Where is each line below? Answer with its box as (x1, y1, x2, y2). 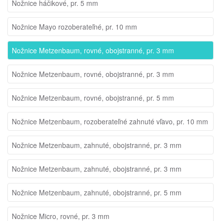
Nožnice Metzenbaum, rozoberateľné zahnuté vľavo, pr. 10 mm (12, 116, 208, 126)
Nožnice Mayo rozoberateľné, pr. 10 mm (12, 22, 137, 32)
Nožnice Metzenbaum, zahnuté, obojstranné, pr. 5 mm (12, 187, 182, 197)
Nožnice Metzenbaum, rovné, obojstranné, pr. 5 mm (12, 93, 174, 103)
